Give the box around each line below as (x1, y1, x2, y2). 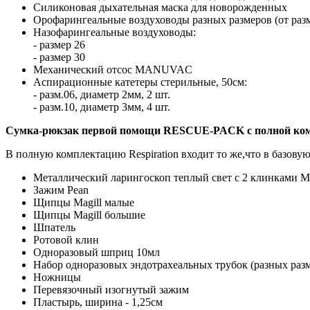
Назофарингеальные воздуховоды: (33, 26, 196, 38)
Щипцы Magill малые (33, 196, 134, 208)
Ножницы (33, 271, 81, 283)
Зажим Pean (33, 183, 89, 196)
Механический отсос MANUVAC (33, 63, 192, 75)
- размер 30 (33, 51, 85, 63)
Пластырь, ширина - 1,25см (33, 295, 163, 308)
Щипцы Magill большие (33, 208, 145, 221)
